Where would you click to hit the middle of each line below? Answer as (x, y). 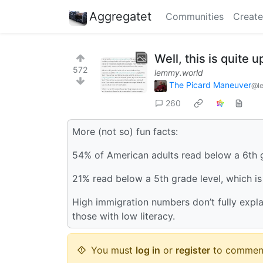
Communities (195, 16)
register (193, 250)
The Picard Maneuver (210, 85)
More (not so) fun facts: (125, 131)
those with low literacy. (124, 216)
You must (113, 250)
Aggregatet (120, 16)
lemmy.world (179, 73)
